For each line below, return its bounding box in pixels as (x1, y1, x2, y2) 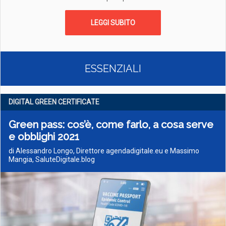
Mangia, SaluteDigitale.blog (9, 155, 95, 163)
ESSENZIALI (85, 63, 141, 75)
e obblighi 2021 (9, 131, 79, 143)
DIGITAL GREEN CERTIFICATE (9, 98, 99, 106)
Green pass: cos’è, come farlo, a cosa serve (9, 119, 213, 131)
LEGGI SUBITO (91, 19, 135, 27)
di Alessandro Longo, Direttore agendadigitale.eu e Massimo (9, 147, 199, 155)
